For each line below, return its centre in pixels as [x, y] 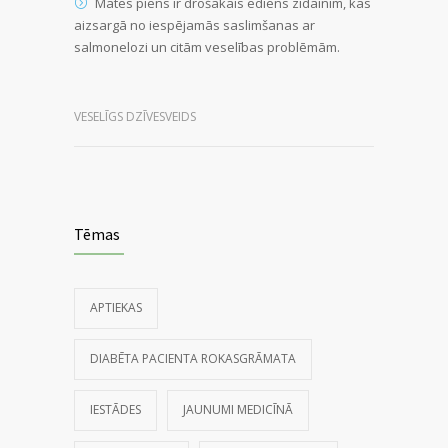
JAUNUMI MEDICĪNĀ [238, 409]
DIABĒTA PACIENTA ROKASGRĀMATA [193, 358]
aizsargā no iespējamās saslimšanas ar [194, 24]
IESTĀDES [115, 409]
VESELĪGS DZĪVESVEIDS [135, 116]
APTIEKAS [116, 307]
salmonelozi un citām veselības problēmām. [207, 46]
